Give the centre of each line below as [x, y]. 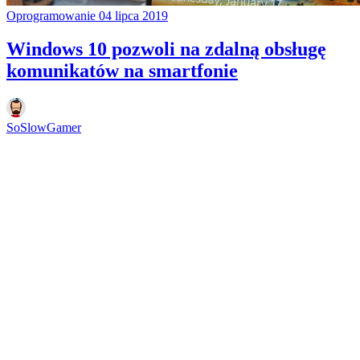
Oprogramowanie [53, 15]
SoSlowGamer [44, 128]
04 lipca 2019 [133, 15]
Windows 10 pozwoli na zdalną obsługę [166, 49]
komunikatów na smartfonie [122, 71]
